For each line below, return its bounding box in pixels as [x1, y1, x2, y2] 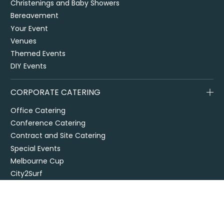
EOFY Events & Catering [10, 206, 93, 216]
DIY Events [10, 61, 47, 71]
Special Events [10, 143, 61, 153]
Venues [10, 35, 37, 46]
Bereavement [10, 10, 59, 21]
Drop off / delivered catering [10, 193, 111, 204]
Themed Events [10, 48, 66, 59]
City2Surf [10, 168, 43, 179]
